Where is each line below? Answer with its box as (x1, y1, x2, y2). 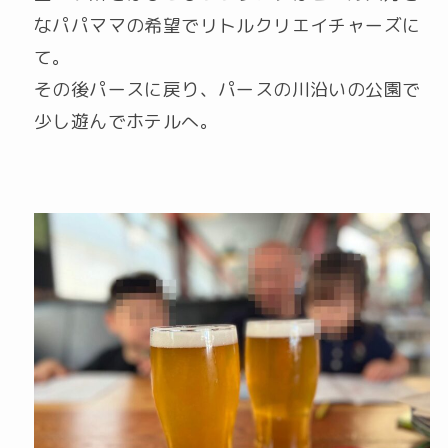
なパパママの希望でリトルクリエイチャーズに (33, 12, 421, 38)
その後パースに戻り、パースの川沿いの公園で (33, 76, 421, 102)
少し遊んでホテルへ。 (33, 108, 218, 134)
